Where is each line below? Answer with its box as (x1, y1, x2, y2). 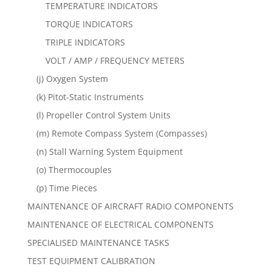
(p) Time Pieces (36, 182, 97, 194)
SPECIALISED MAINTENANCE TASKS (27, 236, 169, 248)
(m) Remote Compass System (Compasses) (36, 127, 207, 139)
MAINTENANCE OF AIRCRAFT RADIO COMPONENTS (27, 200, 234, 212)
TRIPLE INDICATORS (45, 36, 125, 48)
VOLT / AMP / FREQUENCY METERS (45, 54, 185, 66)
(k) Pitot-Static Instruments (36, 90, 144, 103)
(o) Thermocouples (36, 163, 112, 175)
